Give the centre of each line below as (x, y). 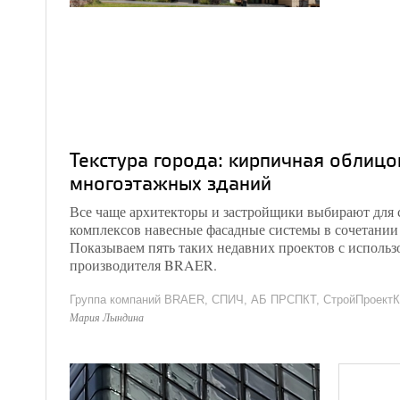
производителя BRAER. (143, 265)
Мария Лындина (107, 317)
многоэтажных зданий (171, 183)
